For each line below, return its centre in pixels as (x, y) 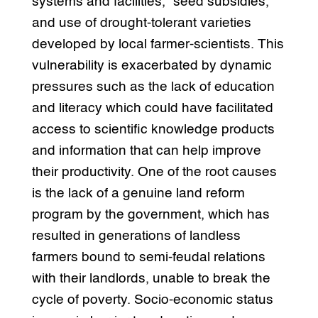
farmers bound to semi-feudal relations (148, 258)
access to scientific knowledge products (153, 130)
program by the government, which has (150, 215)
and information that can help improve (146, 151)
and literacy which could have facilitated (152, 109)
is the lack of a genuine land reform (138, 194)
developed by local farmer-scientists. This (158, 45)
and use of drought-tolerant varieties (141, 23)
